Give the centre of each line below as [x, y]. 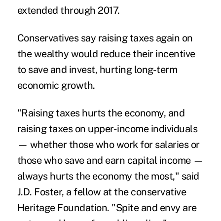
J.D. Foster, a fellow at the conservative [102, 192]
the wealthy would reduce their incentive [106, 54]
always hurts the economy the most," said [108, 176]
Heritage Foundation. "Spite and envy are [107, 207]
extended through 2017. [68, 10]
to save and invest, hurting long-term [97, 69]
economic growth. [56, 85]
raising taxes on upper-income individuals [107, 129]
